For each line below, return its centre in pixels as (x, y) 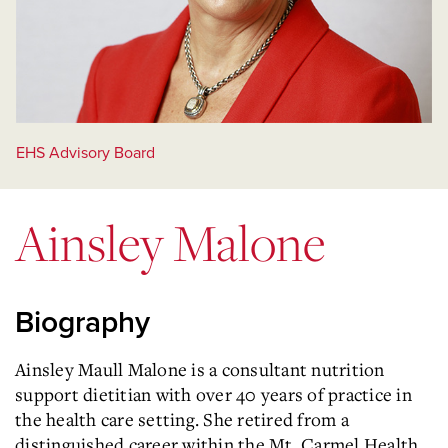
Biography (82, 322)
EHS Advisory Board (85, 152)
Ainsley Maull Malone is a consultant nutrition (200, 368)
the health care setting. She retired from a (182, 418)
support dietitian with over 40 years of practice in (213, 393)
